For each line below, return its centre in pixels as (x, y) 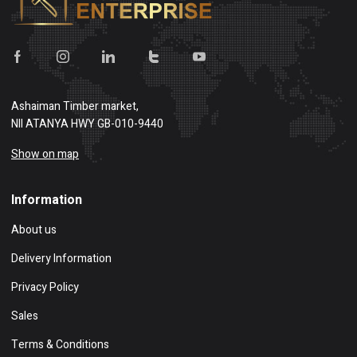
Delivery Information (61, 258)
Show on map (45, 154)
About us (34, 229)
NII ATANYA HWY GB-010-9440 (87, 124)
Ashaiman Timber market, (75, 106)
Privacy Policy (45, 287)
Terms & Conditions (60, 344)
